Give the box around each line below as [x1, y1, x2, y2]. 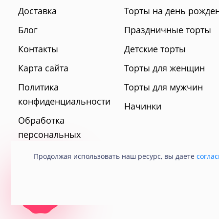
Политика [18, 81, 59, 93]
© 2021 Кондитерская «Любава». [72, 188, 182, 197]
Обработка [18, 114, 65, 127]
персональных [18, 129, 81, 141]
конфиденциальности [18, 95, 110, 108]
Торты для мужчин [124, 81, 203, 93]
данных [18, 143, 50, 155]
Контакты [18, 43, 58, 55]
